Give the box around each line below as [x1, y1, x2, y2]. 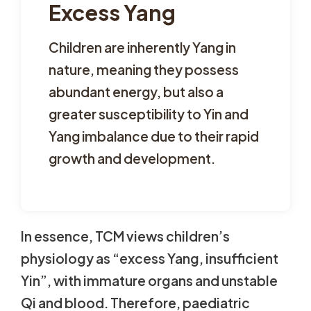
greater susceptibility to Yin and [49, 106, 249, 123]
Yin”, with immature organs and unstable [21, 272, 278, 289]
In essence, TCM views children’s [21, 228, 230, 245]
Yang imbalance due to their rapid [49, 128, 259, 145]
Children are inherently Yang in [49, 39, 236, 56]
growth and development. [49, 150, 215, 167]
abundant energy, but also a [49, 83, 224, 101]
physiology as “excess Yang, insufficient [21, 250, 278, 267]
